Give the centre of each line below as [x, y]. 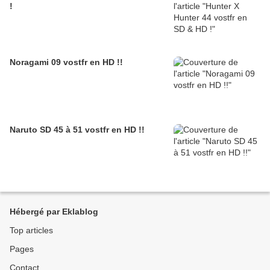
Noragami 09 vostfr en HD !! [66, 62]
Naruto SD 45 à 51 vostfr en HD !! [77, 130]
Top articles [31, 231]
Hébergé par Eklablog [54, 212]
